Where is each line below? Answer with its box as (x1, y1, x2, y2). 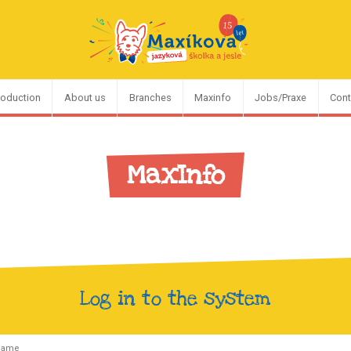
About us (63, 92, 106, 104)
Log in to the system (80, 285, 271, 313)
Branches (128, 92, 172, 104)
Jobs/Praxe (255, 92, 307, 104)
